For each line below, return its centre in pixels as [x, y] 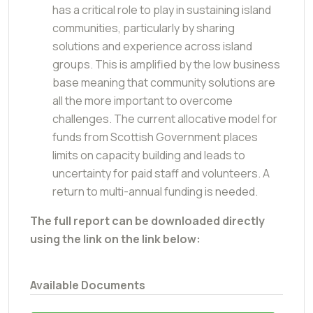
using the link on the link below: [115, 239]
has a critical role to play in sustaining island [162, 9]
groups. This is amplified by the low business [166, 64]
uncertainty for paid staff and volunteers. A [161, 173]
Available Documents [88, 285]
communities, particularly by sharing [144, 28]
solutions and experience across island [152, 46]
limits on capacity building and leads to [149, 155]
